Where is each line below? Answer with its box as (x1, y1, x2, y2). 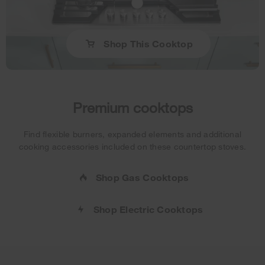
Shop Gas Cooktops (95, 171, 189, 183)
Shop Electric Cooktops (93, 203, 203, 215)
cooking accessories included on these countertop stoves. (18, 141, 247, 151)
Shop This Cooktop (104, 37, 193, 49)
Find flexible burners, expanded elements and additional (23, 128, 242, 139)
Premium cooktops (72, 98, 193, 116)
